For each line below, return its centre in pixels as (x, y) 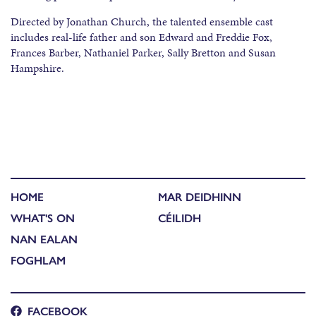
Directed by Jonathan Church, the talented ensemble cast (142, 22)
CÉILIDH (180, 218)
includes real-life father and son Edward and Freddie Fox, (141, 37)
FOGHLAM (38, 260)
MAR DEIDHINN (200, 197)
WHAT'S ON (43, 218)
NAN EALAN (44, 239)
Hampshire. (37, 68)
